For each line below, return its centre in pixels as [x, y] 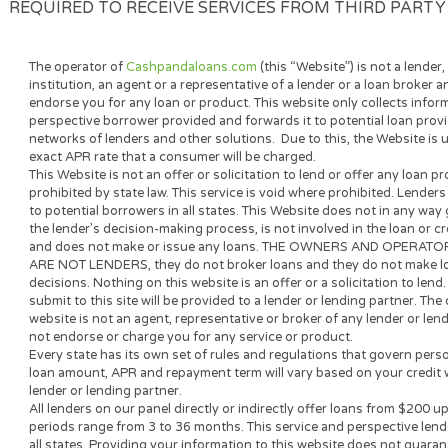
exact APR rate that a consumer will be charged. [191, 323]
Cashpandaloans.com [212, 223]
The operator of [85, 223]
